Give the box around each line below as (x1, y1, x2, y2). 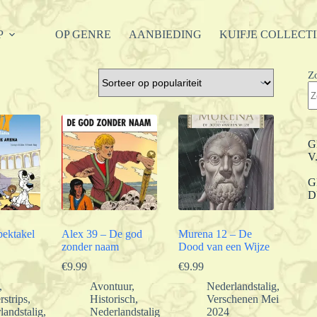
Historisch (89, 292, 135, 305)
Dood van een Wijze (178, 240, 270, 253)
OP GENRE (54, 28, 111, 40)
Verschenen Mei (206, 292, 279, 305)
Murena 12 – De (178, 227, 252, 240)
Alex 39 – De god (61, 227, 142, 240)
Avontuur (89, 279, 132, 292)
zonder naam (61, 240, 119, 253)
